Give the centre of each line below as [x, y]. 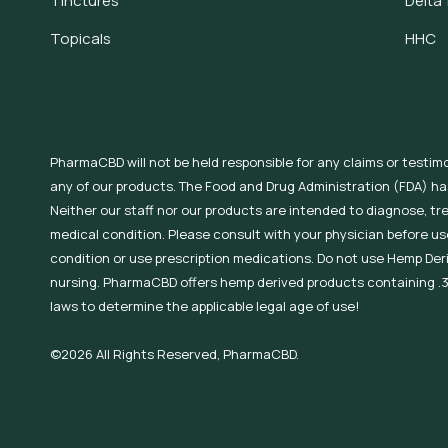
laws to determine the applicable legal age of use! [204, 306]
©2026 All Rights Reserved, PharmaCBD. [174, 354]
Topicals [80, 38]
